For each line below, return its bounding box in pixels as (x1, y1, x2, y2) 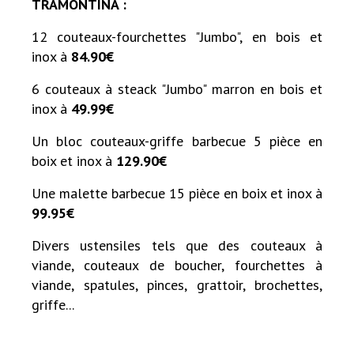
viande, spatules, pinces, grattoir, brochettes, (32, 275, 322, 294)
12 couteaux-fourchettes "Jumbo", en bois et (32, 27, 322, 46)
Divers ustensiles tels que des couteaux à (32, 235, 322, 254)
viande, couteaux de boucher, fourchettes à (32, 255, 322, 274)
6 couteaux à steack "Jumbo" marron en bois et (32, 79, 322, 98)
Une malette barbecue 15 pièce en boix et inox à (32, 183, 322, 202)
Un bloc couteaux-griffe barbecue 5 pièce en (32, 131, 322, 150)
